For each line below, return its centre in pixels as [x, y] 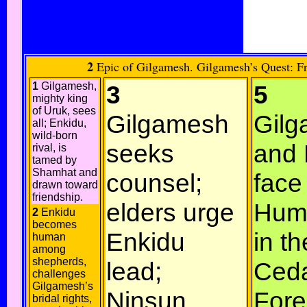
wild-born [55, 135]
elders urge [170, 212]
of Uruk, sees [64, 111]
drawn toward [65, 185]
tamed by [54, 160]
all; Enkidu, [59, 123]
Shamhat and [65, 172]
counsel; [154, 183]
